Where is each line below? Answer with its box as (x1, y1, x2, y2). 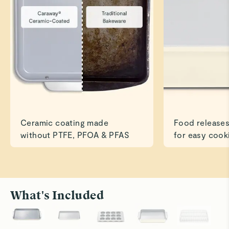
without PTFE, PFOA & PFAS (20, 130, 129, 140)
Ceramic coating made (20, 118, 108, 128)
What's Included (10, 188, 104, 203)
